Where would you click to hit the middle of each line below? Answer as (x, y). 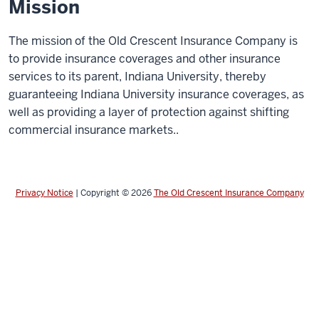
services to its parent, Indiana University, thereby (137, 76)
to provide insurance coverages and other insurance (145, 58)
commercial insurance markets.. (94, 130)
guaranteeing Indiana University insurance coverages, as (156, 94)
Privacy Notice (44, 193)
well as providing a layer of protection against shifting (149, 112)
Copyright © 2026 (117, 193)
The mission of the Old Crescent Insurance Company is (153, 41)
